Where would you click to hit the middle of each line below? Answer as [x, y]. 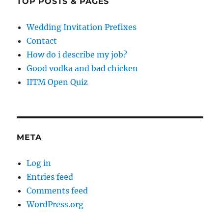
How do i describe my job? [77, 55]
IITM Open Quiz [57, 82]
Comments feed [57, 191]
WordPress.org [55, 205]
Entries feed [50, 177]
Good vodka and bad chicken [82, 69]
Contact [42, 41]
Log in [39, 163]
